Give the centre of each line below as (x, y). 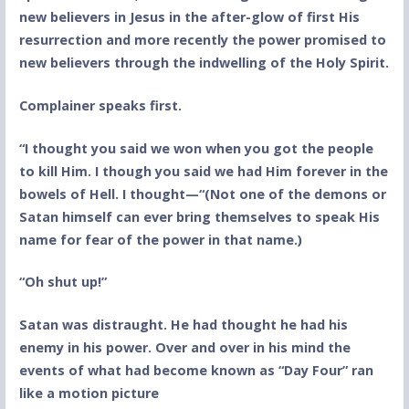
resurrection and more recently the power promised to (202, 40)
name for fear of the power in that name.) (160, 239)
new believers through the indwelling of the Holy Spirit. (204, 63)
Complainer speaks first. (100, 105)
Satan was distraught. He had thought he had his (183, 324)
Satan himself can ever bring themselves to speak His (199, 216)
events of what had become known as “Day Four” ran (196, 370)
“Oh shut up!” (63, 282)
